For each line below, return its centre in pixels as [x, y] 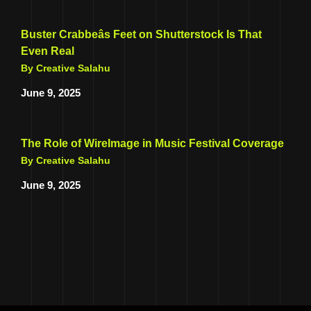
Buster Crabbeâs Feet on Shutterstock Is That [141, 34]
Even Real [48, 51]
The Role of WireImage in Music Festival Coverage [152, 143]
